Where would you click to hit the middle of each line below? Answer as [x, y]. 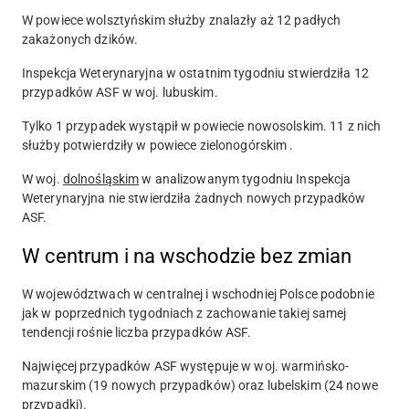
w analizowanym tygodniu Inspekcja [245, 179]
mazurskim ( [58, 386]
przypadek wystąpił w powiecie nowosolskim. [196, 126]
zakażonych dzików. [80, 40]
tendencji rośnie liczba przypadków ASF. [136, 333]
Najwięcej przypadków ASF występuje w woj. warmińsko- [186, 367]
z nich [363, 126]
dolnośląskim [101, 179]
